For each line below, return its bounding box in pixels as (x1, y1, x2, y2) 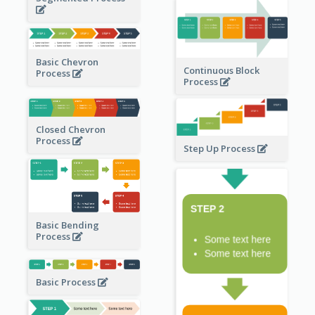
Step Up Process (183, 141, 257, 155)
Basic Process (35, 275, 98, 288)
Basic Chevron (35, 56, 98, 69)
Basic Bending (35, 218, 99, 231)
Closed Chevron (35, 123, 105, 136)
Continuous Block (183, 63, 259, 77)
